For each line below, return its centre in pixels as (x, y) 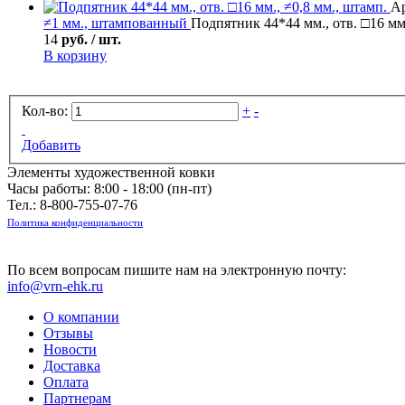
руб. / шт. (91, 39)
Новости (70, 349)
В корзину (75, 55)
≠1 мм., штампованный (117, 23)
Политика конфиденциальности (75, 222)
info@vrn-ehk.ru (55, 286)
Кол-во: (45, 110)
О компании (81, 316)
